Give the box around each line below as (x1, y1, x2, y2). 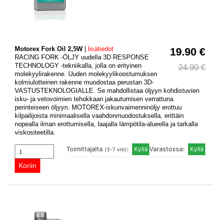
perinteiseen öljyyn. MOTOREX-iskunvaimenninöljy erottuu (15, 104, 182, 111)
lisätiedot (88, 45, 113, 53)
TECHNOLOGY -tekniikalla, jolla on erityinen (15, 62, 141, 70)
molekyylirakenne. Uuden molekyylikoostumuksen (15, 70, 157, 78)
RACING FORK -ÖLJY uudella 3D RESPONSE (15, 54, 149, 61)
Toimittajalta (66, 145, 105, 153)
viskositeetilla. (15, 129, 55, 137)
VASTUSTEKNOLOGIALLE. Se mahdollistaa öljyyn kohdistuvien (15, 87, 199, 95)
